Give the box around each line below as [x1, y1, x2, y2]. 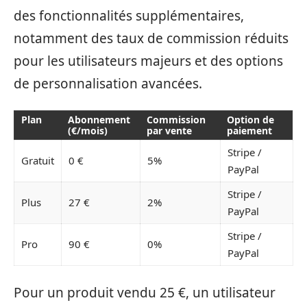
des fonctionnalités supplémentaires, [14, 6, 244, 25]
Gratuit [21, 153, 54, 167]
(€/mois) [68, 124, 108, 137]
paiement [227, 124, 272, 137]
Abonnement [68, 113, 130, 126]
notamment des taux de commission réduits [14, 29, 288, 47]
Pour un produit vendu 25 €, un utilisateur [14, 283, 275, 302]
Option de [227, 113, 274, 126]
